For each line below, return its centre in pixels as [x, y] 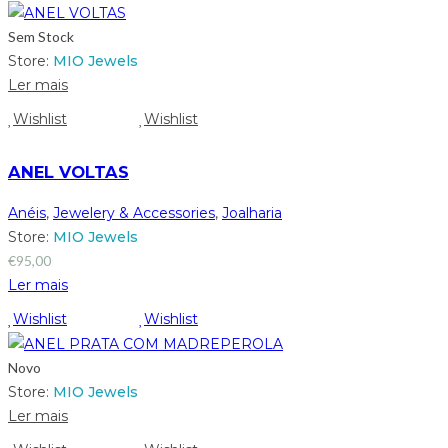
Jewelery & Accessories [134, 212]
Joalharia [252, 212]
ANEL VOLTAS [68, 172]
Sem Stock [41, 37]
